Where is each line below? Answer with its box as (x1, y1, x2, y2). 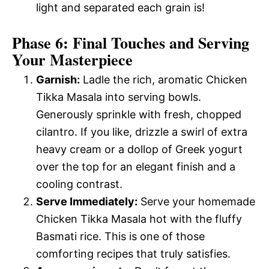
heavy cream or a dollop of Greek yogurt (36, 142, 243, 156)
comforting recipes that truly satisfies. (36, 247, 231, 260)
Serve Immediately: (36, 195, 138, 208)
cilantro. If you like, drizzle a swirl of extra (36, 125, 247, 138)
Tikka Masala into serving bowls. (36, 90, 201, 103)
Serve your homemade (138, 195, 255, 208)
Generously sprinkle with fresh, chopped (36, 107, 241, 121)
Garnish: (36, 73, 80, 86)
